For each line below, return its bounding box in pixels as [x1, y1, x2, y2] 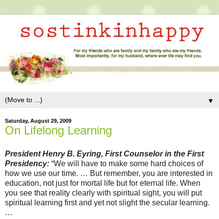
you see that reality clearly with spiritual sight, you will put [5, 188, 202, 197]
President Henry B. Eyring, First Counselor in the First [5, 149, 204, 158]
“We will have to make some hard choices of [49, 159, 203, 168]
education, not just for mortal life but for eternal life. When [5, 178, 200, 187]
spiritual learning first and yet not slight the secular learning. [5, 198, 210, 207]
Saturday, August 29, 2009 [5, 117, 71, 124]
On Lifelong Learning [5, 123, 112, 137]
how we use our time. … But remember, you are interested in [5, 169, 213, 177]
